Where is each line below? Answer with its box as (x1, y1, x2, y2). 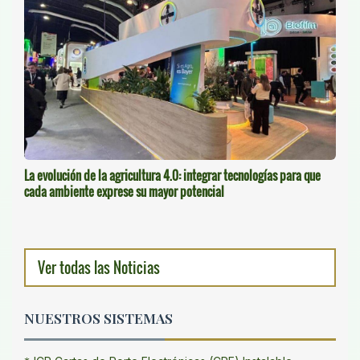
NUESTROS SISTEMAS (24, 309, 173, 328)
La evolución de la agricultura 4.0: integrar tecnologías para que (24, 166, 321, 185)
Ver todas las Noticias (38, 257, 160, 279)
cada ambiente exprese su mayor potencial (24, 182, 224, 201)
